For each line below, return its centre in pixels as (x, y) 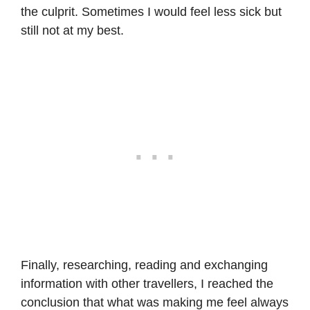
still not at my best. (72, 30)
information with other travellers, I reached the (147, 283)
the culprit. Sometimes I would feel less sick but (151, 11)
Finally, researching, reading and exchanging (144, 265)
